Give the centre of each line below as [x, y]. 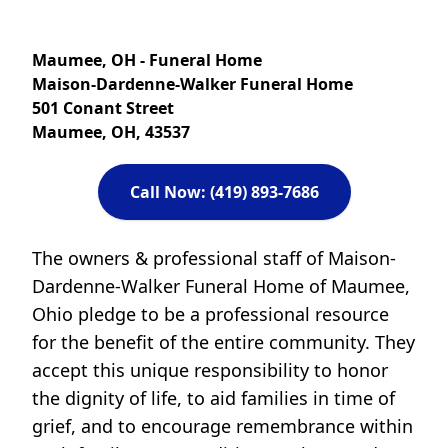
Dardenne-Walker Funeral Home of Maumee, [221, 286]
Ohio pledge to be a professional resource [210, 314]
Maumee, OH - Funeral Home [147, 60]
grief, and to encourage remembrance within [222, 426]
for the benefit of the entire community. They [223, 342]
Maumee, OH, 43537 [111, 132]
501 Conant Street [103, 108]
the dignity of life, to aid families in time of [213, 398]
